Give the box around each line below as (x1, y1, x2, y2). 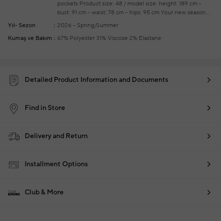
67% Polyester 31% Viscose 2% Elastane (57, 35, 161, 42)
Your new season (159, 9, 206, 16)
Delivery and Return (25, 132, 88, 141)
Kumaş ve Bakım (8, 35, 52, 42)
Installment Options (25, 160, 88, 169)
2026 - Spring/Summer (57, 22, 118, 29)
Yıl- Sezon (8, 22, 36, 29)
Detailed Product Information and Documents (25, 75, 168, 85)
